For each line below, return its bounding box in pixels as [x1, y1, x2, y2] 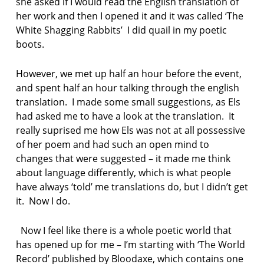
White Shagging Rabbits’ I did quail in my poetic [15, 24, 227, 37]
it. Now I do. [15, 194, 70, 208]
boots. [15, 38, 47, 51]
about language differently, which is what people [15, 166, 231, 180]
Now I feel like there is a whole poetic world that [15, 224, 232, 237]
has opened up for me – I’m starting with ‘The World [15, 238, 245, 252]
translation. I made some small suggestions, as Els [15, 95, 240, 109]
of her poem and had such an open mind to [15, 138, 209, 151]
